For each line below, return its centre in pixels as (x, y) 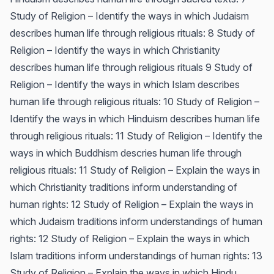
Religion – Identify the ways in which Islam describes (125, 84)
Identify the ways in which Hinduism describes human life (135, 119)
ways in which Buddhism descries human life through (126, 153)
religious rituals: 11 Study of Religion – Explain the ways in (135, 170)
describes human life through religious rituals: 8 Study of (132, 33)
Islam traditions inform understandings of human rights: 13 (136, 256)
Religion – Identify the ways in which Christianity (115, 50)
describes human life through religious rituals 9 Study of (131, 67)
